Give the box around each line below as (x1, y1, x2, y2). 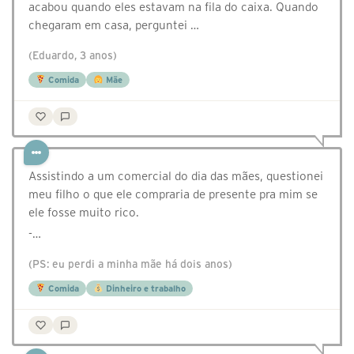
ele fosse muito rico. (28, 205, 139, 220)
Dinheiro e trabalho (103, 284, 186, 294)
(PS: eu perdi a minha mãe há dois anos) (28, 258, 232, 271)
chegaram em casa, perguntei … (28, 18, 199, 32)
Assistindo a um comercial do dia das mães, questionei (28, 169, 323, 183)
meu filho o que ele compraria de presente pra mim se (28, 187, 318, 201)
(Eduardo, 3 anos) (28, 50, 117, 62)
